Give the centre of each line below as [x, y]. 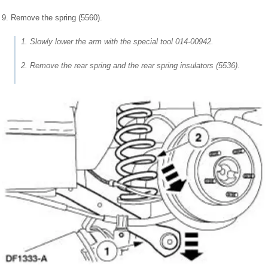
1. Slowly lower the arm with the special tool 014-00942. [117, 41]
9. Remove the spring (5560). [52, 17]
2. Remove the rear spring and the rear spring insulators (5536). [130, 65]
